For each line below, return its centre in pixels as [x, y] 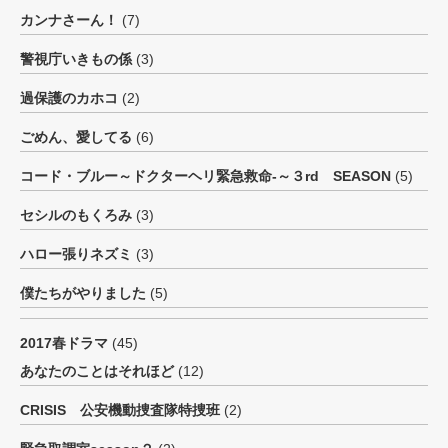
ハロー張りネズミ [76, 254]
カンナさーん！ [69, 20]
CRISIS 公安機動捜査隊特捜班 [120, 410]
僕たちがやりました [83, 293]
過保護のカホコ [69, 98]
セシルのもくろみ [76, 215]
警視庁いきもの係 [76, 59]
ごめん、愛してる [76, 137]
